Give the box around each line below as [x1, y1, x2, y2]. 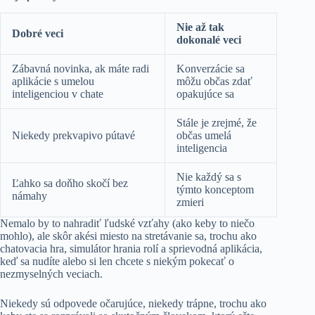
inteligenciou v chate [12, 88, 103, 101]
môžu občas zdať [176, 75, 252, 88]
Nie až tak [176, 21, 224, 34]
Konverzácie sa [176, 63, 245, 75]
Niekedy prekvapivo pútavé [12, 129, 135, 142]
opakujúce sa [176, 88, 234, 101]
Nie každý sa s [176, 171, 241, 184]
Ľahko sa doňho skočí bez [12, 177, 128, 190]
